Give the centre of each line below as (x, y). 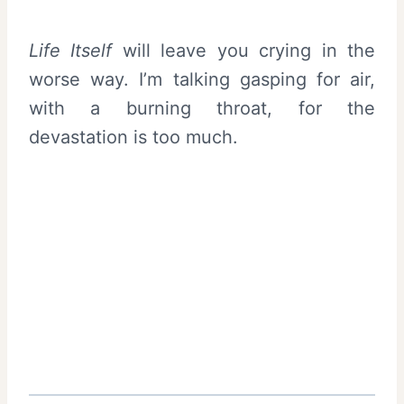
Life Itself (71, 51)
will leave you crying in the (244, 51)
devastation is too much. (133, 138)
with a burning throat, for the (202, 109)
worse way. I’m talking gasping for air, (202, 80)
